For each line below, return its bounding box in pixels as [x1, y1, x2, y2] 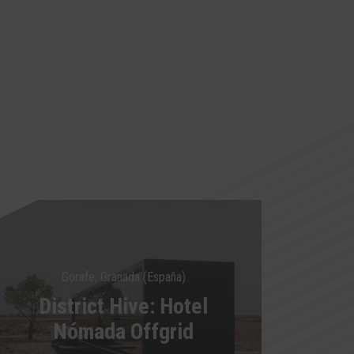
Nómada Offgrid [53, 318, 194, 345]
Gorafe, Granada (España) [61, 269, 186, 284]
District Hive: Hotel [39, 293, 208, 319]
